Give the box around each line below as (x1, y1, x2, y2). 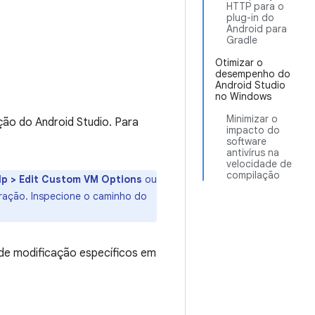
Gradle (226, 34, 257, 46)
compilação (226, 169, 280, 181)
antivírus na (226, 146, 279, 159)
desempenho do (215, 67, 290, 80)
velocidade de (226, 157, 292, 170)
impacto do (226, 124, 280, 136)
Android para (226, 22, 287, 35)
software (226, 135, 266, 148)
